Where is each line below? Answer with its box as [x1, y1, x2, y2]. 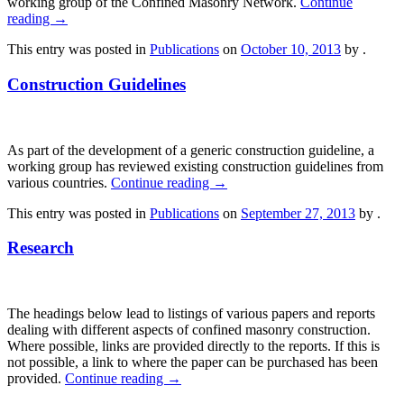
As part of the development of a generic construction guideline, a [7, 142, 374, 158]
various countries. [7, 174, 111, 190]
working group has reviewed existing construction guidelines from [7, 158, 383, 174]
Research [7, 238, 74, 258]
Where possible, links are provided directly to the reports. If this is [7, 338, 380, 354]
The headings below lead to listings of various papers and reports [7, 306, 375, 322]
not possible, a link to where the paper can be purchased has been [7, 354, 378, 371]
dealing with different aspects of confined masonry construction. [7, 322, 371, 338]
